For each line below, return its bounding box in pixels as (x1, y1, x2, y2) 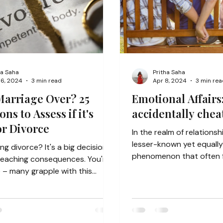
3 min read (31, 77, 62, 85)
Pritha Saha (153, 68, 185, 76)
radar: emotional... (132, 163, 196, 173)
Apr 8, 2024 (153, 77, 187, 85)
